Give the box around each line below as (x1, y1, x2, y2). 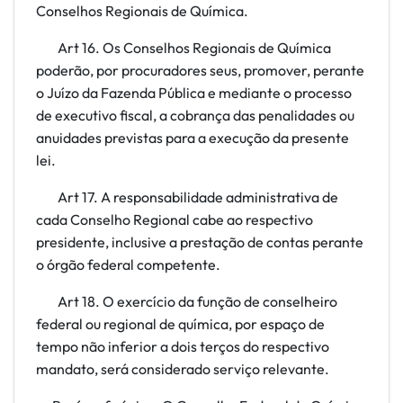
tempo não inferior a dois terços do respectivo (36, 337, 329, 355)
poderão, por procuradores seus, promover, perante (36, 61, 364, 79)
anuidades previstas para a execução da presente (36, 129, 349, 147)
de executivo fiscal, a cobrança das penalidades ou (36, 106, 354, 124)
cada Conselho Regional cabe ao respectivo (36, 210, 313, 228)
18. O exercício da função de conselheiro (82, 292, 337, 310)
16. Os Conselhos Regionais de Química (82, 39, 331, 57)
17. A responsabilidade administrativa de (82, 188, 338, 206)
